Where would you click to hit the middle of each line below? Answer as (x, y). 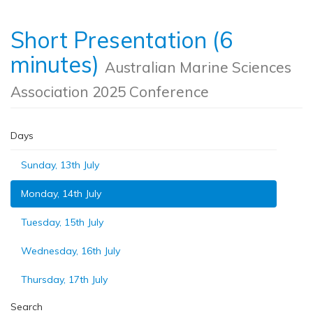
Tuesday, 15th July (62, 222)
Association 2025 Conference (110, 92)
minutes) (58, 64)
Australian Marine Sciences (198, 67)
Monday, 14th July (61, 194)
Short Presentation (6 (122, 40)
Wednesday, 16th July (71, 251)
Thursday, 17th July (64, 279)
